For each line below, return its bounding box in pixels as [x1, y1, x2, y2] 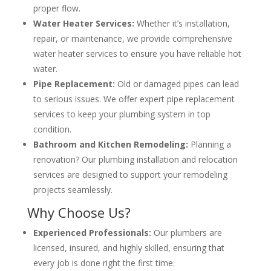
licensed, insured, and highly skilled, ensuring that [33, 242, 224, 254]
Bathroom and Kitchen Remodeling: [33, 139, 188, 151]
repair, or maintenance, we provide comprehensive [33, 33, 232, 45]
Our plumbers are [151, 227, 222, 239]
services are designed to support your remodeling [33, 169, 227, 181]
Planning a [188, 139, 231, 151]
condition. [33, 123, 71, 135]
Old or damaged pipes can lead [114, 78, 239, 90]
